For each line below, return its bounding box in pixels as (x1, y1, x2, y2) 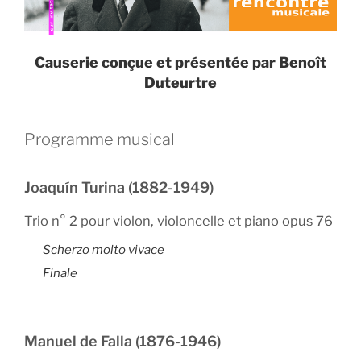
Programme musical (24, 129, 175, 149)
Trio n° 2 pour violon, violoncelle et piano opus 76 (24, 212, 333, 229)
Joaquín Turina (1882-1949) (24, 178, 214, 196)
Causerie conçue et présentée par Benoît (35, 54, 326, 71)
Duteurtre (144, 74, 217, 91)
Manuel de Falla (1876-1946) (24, 332, 221, 350)
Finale (42, 265, 80, 280)
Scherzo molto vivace (42, 243, 164, 258)
